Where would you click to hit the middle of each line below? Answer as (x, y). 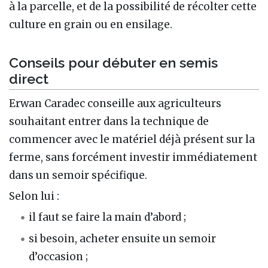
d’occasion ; (59, 256)
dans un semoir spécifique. (78, 176)
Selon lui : (34, 197)
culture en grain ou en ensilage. (91, 24)
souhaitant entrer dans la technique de (109, 122)
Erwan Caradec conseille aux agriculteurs (115, 104)
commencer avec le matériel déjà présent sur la (132, 140)
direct (29, 79)
